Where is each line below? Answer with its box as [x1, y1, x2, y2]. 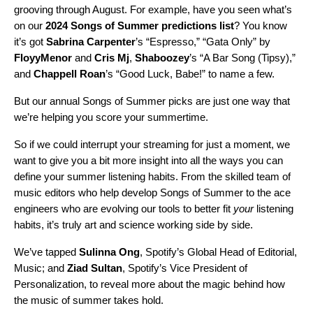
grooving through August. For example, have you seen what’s [14, 3, 292, 15]
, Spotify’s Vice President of [122, 261, 247, 274]
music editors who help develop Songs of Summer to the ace [14, 186, 291, 198]
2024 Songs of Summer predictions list [45, 19, 234, 31]
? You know [234, 19, 287, 31]
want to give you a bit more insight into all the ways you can [14, 154, 283, 166]
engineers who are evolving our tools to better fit [14, 202, 233, 214]
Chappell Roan [34, 67, 105, 80]
